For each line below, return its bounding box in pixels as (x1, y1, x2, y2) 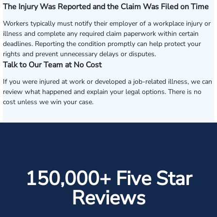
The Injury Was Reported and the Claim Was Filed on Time (3, 1, 209, 12)
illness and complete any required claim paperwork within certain (3, 29, 199, 38)
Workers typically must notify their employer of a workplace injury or (3, 19, 211, 28)
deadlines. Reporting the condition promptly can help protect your (3, 39, 201, 48)
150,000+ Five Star (25, 166, 192, 192)
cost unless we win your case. (3, 97, 93, 107)
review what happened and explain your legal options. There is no (3, 87, 201, 96)
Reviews (72, 185, 145, 211)
